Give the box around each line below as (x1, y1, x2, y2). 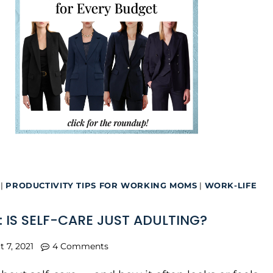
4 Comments (52, 241, 108, 252)
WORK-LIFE (204, 181, 257, 191)
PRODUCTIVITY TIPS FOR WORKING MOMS (5, 181, 197, 191)
